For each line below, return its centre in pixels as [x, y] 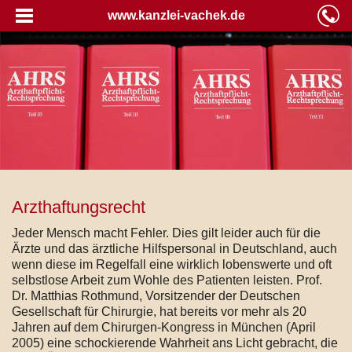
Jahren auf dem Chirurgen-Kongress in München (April [164, 327]
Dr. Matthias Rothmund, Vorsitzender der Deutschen [156, 295]
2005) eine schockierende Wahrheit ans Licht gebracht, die [175, 343]
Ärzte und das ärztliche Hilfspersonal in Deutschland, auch [174, 248]
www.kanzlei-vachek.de [176, 15]
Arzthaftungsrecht [79, 207]
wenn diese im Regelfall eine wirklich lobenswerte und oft [172, 264]
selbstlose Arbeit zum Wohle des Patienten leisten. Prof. [167, 280]
